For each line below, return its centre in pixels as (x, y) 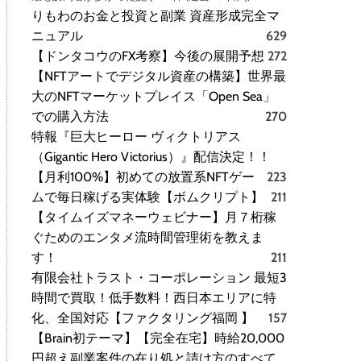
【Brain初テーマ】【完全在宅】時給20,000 (158, 338)
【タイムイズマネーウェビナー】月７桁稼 (154, 218)
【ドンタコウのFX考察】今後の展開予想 (148, 56)
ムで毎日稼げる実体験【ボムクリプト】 (147, 197)
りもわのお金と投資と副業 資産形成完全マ (156, 16)
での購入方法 (70, 117)
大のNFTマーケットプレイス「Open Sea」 (154, 97)
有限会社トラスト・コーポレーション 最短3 (159, 278)
